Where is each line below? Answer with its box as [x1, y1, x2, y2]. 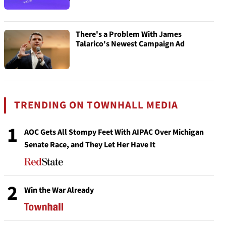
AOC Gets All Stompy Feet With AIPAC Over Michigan [24, 127, 204, 138]
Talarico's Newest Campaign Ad [76, 38, 185, 49]
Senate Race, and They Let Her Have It [24, 139, 155, 150]
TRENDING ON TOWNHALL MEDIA [14, 98, 179, 112]
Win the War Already [24, 185, 94, 196]
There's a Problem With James [76, 29, 182, 40]
